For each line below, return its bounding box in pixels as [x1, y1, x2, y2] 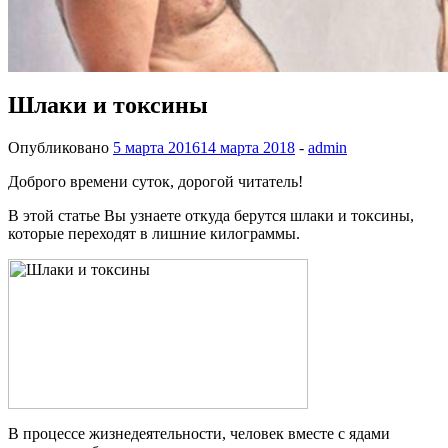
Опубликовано [8, 138, 113, 156]
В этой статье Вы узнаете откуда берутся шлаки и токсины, [8, 206, 414, 224]
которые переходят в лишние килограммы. [8, 224, 300, 242]
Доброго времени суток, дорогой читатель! [8, 172, 303, 190]
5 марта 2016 [113, 138, 200, 156]
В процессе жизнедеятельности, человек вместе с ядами [8, 424, 390, 442]
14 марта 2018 [200, 138, 295, 156]
